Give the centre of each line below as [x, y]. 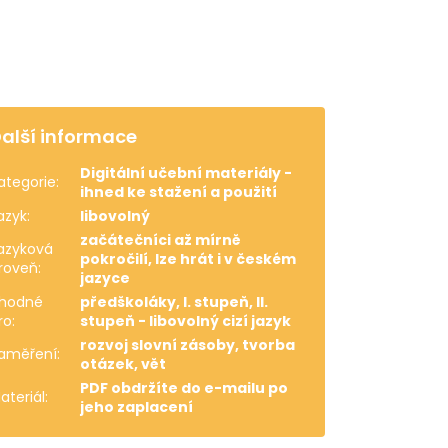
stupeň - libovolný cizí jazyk [186, 321]
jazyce [105, 278]
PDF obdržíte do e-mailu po [184, 388]
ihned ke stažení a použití [179, 192]
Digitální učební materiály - [186, 173]
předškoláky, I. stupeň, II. [174, 302]
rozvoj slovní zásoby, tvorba [188, 345]
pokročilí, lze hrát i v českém [188, 259]
